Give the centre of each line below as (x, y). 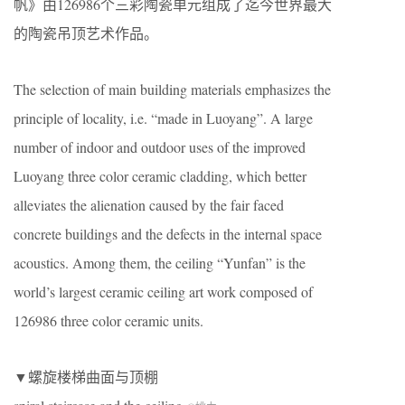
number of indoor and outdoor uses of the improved (160, 147)
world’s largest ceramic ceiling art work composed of (163, 292)
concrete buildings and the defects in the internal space (168, 234)
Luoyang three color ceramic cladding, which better (160, 176)
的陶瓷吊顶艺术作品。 (86, 33)
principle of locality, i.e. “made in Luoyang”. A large (163, 118)
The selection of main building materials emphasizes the (172, 89)
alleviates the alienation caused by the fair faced (149, 205)
